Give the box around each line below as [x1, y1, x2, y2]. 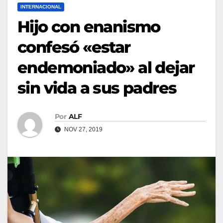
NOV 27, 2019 [63, 125, 103, 133]
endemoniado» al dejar [17, 57, 195, 77]
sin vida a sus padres [17, 78, 177, 98]
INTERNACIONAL [20, 3, 61, 9]
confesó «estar [17, 37, 130, 57]
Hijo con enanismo [17, 16, 160, 36]
